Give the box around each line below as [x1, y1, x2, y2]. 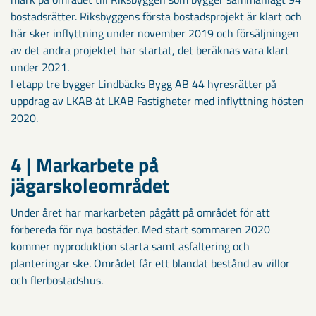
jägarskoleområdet [11, 169, 169, 200]
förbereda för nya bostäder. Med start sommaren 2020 [11, 220, 270, 238]
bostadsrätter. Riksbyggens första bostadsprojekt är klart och [11, 7, 302, 25]
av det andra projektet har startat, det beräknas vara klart [11, 41, 289, 59]
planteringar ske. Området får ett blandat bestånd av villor [11, 254, 290, 272]
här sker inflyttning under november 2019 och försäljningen [11, 24, 299, 42]
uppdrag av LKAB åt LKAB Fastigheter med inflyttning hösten [11, 92, 304, 109]
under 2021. [11, 58, 69, 75]
